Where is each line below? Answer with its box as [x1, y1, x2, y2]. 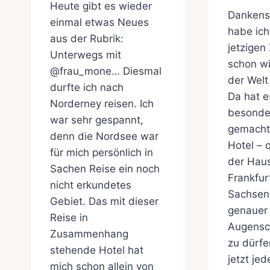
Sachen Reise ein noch [50, 162, 160, 175]
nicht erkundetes [50, 178, 131, 191]
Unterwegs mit [50, 48, 121, 61]
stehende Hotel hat [50, 243, 143, 256]
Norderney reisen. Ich [50, 97, 154, 110]
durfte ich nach [50, 81, 124, 93]
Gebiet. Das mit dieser [50, 195, 159, 207]
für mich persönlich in [50, 146, 153, 159]
